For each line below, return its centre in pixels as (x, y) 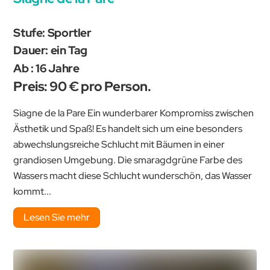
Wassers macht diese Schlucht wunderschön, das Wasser (133, 175)
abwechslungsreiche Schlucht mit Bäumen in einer (119, 144)
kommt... (33, 191)
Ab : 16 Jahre (46, 68)
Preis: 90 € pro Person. (82, 87)
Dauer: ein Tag (51, 50)
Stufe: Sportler (52, 32)
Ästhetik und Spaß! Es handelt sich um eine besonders (128, 128)
